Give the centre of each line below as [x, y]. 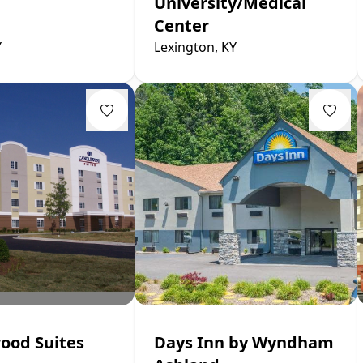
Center [181, 25]
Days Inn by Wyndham [244, 342]
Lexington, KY [195, 47]
